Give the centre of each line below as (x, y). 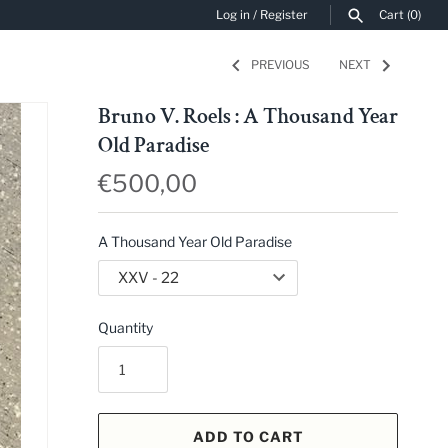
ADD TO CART (248, 436)
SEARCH (307, 78)
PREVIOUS (280, 65)
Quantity (125, 327)
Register (284, 15)
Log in (233, 15)
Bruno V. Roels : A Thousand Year (248, 116)
